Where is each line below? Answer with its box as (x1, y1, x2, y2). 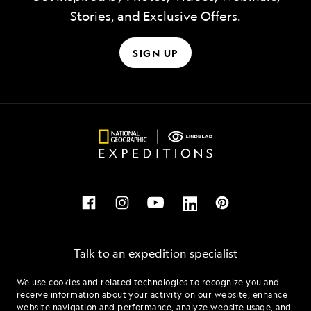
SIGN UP (133, 46, 178, 60)
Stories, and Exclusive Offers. (70, 8, 241, 25)
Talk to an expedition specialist (73, 246, 238, 262)
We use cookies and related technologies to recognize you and (17, 276, 280, 288)
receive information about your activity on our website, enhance (17, 289, 288, 301)
